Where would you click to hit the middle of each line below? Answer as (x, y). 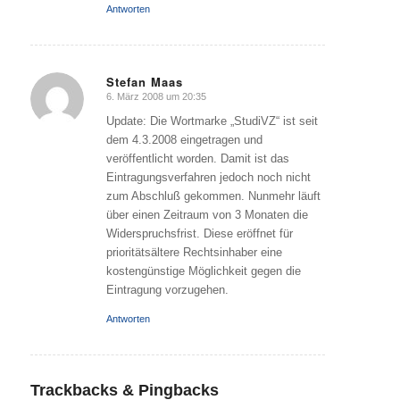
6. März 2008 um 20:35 (156, 96)
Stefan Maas (144, 81)
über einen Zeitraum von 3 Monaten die (207, 214)
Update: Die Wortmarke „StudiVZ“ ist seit (212, 121)
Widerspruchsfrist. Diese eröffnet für (199, 233)
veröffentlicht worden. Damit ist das (197, 158)
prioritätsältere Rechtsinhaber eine (194, 252)
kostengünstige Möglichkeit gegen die (203, 271)
